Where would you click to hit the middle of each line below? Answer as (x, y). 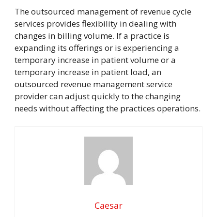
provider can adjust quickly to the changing (98, 96)
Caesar (108, 206)
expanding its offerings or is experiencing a (97, 47)
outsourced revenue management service (93, 84)
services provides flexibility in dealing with (95, 23)
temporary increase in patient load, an (88, 72)
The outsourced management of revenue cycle (103, 11)
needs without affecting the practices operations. (108, 108)
